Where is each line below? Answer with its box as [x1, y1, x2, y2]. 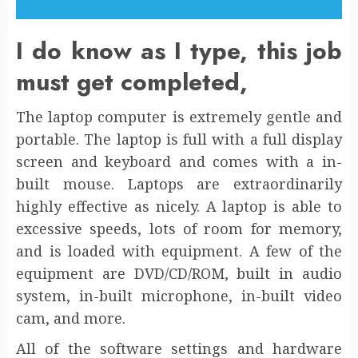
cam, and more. [16, 308, 125, 328]
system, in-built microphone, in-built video [16, 286, 342, 306]
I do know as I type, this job [16, 34, 342, 69]
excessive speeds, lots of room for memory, [16, 219, 342, 239]
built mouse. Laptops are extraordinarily [16, 174, 342, 194]
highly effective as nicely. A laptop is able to [16, 197, 342, 217]
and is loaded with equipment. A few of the [16, 241, 342, 261]
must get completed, [16, 65, 248, 100]
